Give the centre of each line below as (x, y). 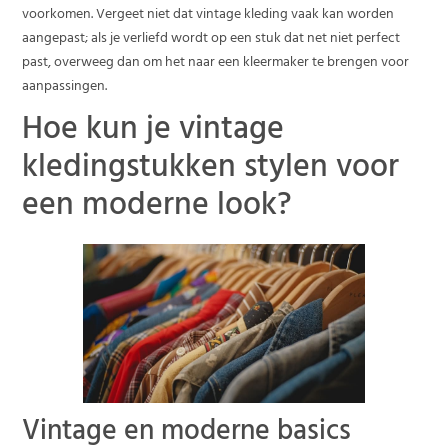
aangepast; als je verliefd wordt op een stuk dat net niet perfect (211, 39)
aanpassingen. (65, 87)
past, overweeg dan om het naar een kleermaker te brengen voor (216, 63)
